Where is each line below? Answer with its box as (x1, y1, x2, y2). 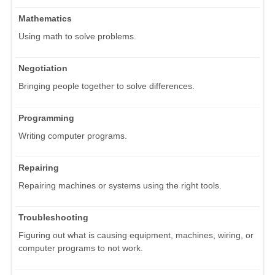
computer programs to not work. (18, 242, 143, 253)
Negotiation (18, 63, 68, 73)
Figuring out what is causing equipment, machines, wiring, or (18, 230, 254, 240)
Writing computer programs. (18, 130, 127, 141)
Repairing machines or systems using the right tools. (18, 180, 222, 190)
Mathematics (18, 13, 72, 23)
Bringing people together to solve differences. (18, 80, 195, 91)
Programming (18, 112, 74, 123)
